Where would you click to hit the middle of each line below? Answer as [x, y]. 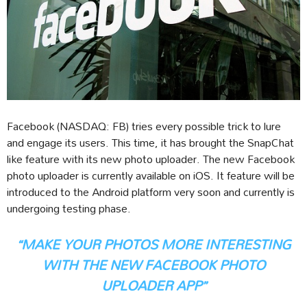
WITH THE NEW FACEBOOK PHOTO [153, 265]
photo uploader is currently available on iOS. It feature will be [151, 175]
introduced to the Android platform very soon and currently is [151, 191]
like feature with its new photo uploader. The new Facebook [151, 158]
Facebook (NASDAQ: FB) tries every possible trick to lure [144, 125]
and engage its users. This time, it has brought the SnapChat [150, 142]
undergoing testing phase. [69, 208]
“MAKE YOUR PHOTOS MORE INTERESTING [153, 244]
